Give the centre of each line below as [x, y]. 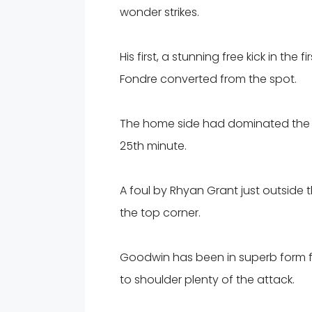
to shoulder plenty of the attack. [207, 279]
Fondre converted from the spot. [208, 79]
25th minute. [153, 146]
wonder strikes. [159, 12]
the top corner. [160, 212]
